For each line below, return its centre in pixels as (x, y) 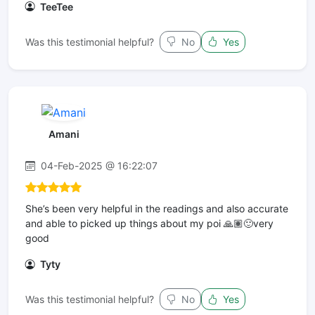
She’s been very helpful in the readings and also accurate (157, 209)
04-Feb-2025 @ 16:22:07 (98, 166)
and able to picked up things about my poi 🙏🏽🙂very (149, 224)
